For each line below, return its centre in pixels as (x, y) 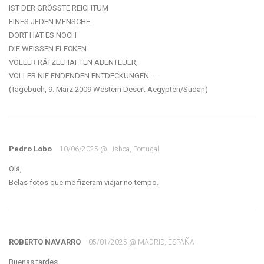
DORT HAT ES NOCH (43, 35)
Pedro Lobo (31, 149)
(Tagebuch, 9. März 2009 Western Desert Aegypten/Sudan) (108, 89)
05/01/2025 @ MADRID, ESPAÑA (141, 242)
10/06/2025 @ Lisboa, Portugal (109, 149)
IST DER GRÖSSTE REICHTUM (59, 8)
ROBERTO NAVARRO (46, 242)
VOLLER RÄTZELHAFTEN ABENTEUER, (73, 62)
